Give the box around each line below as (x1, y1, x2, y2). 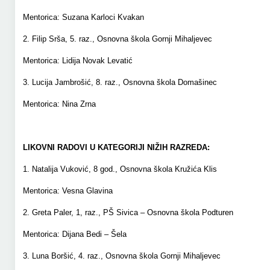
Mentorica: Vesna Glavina (22, 186, 113, 195)
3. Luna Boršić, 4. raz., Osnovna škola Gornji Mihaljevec (22, 251, 221, 260)
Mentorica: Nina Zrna (22, 99, 96, 108)
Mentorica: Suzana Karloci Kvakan (22, 13, 144, 22)
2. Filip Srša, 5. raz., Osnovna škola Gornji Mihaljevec (22, 34, 212, 43)
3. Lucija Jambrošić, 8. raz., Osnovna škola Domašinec (22, 78, 217, 87)
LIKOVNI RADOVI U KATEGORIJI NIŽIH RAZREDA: (22, 143, 210, 152)
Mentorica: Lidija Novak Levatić (22, 56, 133, 65)
